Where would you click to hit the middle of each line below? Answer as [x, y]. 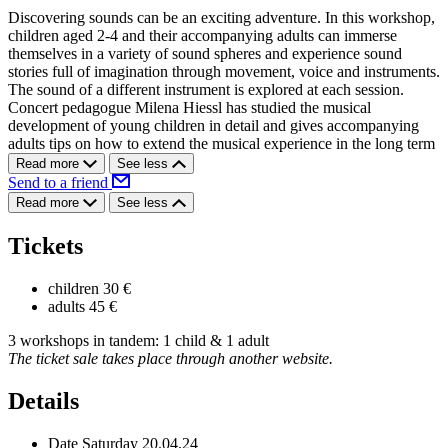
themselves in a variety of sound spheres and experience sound [205, 54]
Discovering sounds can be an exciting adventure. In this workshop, [221, 18]
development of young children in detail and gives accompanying [213, 126]
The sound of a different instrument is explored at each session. [206, 90]
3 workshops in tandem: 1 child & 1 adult [138, 341]
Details [43, 401]
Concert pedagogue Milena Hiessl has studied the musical [189, 108]
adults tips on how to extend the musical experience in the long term [221, 144]
